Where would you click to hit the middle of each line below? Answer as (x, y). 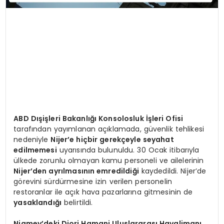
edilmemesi (35, 150)
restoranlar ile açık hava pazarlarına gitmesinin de (103, 192)
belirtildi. (77, 202)
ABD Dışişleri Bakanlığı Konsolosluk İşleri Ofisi (98, 118)
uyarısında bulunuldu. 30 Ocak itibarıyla (128, 150)
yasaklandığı (38, 202)
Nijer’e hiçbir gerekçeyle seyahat (112, 139)
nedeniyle (32, 139)
